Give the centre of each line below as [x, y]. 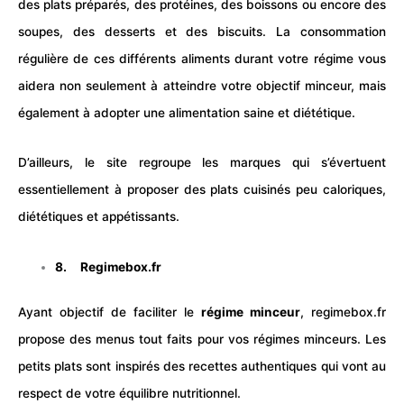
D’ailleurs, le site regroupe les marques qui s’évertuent [202, 163]
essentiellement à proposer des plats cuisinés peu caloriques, [202, 190]
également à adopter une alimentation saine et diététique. [187, 113]
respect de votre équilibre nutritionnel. [129, 394]
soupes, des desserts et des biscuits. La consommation [202, 32]
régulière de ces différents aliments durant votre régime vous [202, 59]
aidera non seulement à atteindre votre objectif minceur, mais [202, 86]
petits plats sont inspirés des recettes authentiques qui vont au [202, 367]
